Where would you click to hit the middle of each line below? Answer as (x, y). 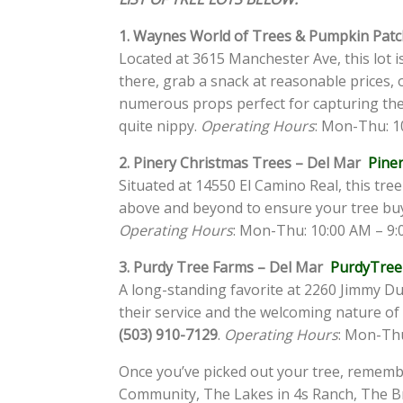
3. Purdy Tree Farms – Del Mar (224, 268)
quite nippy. (160, 126)
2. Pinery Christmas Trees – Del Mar (243, 163)
